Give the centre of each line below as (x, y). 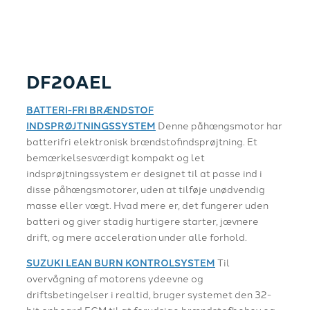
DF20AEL (69, 81)
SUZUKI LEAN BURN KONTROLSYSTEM (121, 262)
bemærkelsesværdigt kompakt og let (116, 157)
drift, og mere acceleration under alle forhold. (137, 236)
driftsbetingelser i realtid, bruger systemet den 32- (149, 294)
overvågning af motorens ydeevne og (115, 278)
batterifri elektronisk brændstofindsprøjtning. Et (142, 141)
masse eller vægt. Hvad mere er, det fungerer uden (147, 204)
